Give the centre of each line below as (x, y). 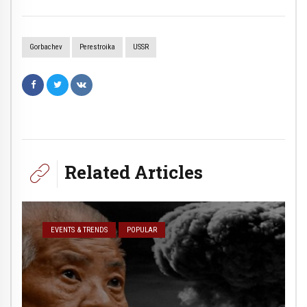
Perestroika (98, 47)
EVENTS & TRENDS (79, 230)
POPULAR (142, 230)
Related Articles (134, 171)
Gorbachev (46, 47)
